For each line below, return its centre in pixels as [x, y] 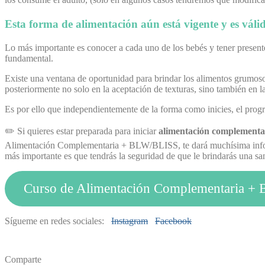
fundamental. [29, 58]
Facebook [173, 221]
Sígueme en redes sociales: [58, 221]
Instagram [130, 221]
